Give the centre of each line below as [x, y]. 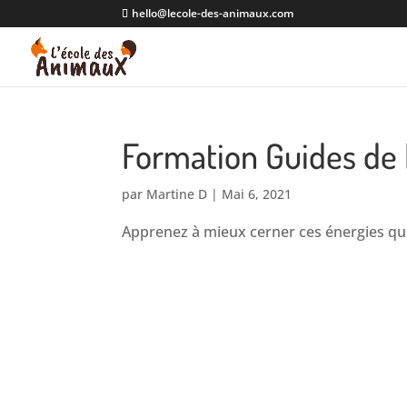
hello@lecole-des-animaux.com [213, 13]
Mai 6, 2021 [257, 194]
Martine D [177, 194]
